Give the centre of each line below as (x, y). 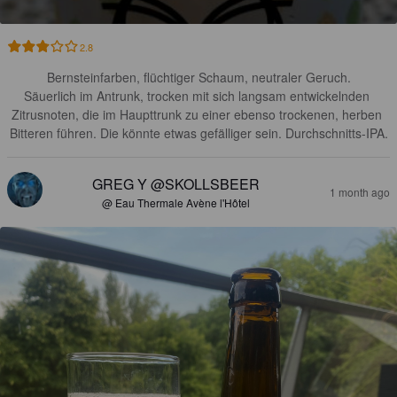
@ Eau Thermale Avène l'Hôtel (175, 203)
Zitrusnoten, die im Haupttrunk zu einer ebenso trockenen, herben (198, 115)
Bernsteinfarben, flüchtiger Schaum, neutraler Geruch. (198, 78)
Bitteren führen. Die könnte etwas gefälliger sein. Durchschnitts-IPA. (198, 133)
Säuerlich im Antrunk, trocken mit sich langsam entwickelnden (198, 96)
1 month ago (360, 192)
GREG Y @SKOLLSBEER (175, 184)
